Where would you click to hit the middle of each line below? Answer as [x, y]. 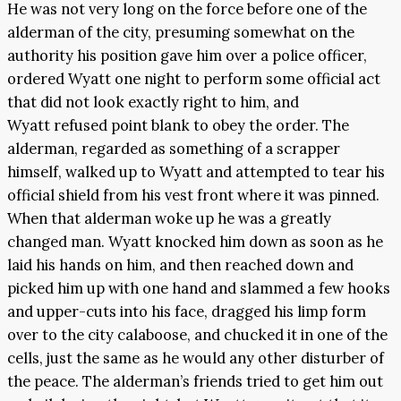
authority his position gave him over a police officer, [187, 55]
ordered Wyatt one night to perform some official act [194, 78]
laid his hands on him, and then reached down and [180, 264]
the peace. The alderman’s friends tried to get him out [195, 381]
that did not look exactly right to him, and [153, 102]
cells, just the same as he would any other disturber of [196, 358]
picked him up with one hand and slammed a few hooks [199, 288]
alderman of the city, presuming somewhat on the [181, 32]
